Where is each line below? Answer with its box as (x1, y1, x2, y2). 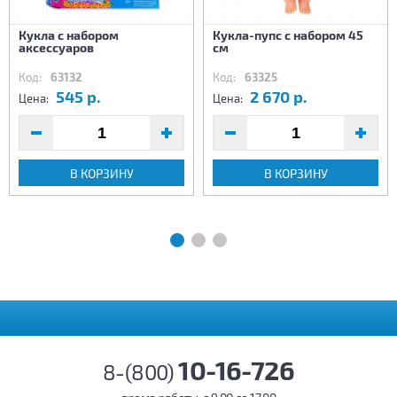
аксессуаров (19, 40, 94, 56)
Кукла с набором (19, 27, 119, 43)
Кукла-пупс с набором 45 (213, 27, 363, 43)
